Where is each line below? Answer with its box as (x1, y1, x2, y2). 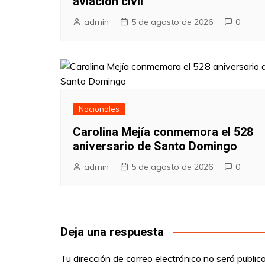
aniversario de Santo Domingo (73, 138, 237, 153)
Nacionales (79, 104, 119, 114)
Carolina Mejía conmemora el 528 (73, 124, 253, 139)
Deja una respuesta (60, 224, 164, 239)
